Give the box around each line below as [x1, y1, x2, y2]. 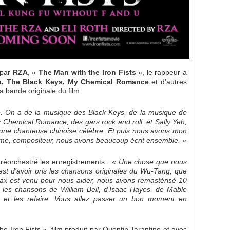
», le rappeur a [136, 68, 187, 77]
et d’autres [148, 78, 187, 86]
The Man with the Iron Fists [36, 68, 136, 77]
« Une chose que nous [111, 158, 187, 166]
